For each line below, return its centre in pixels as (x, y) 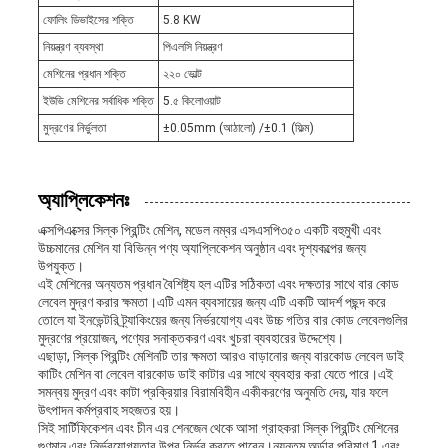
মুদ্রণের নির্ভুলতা (74, 128)
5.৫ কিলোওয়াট (191, 101)
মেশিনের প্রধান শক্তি (84, 74)
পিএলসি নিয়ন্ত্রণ (192, 47)
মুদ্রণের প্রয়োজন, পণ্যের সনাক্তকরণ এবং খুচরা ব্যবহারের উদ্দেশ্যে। (190, 338)
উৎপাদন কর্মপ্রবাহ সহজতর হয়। (108, 410)
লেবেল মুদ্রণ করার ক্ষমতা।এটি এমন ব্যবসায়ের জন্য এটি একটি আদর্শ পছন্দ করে (211, 302)
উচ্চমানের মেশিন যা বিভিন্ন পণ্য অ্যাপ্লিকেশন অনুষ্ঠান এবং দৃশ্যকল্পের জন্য (201, 248)
